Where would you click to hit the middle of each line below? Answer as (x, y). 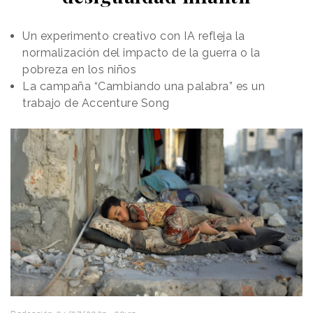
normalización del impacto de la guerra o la (141, 52)
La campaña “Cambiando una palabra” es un (144, 86)
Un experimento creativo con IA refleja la (134, 36)
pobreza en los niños (79, 69)
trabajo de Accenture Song (96, 103)
